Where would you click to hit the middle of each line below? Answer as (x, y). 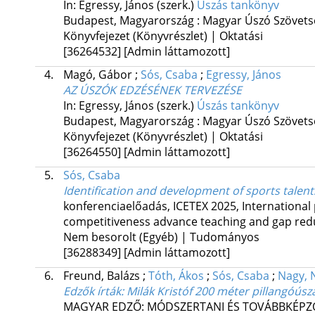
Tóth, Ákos (176, 276)
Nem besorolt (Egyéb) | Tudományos (161, 237)
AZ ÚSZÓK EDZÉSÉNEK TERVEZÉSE (152, 90)
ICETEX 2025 (204, 206)
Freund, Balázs (103, 276)
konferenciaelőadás (115, 206)
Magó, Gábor (99, 75)
